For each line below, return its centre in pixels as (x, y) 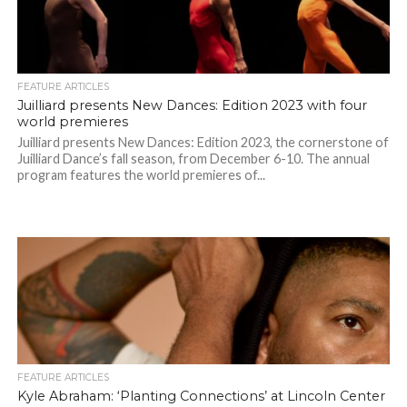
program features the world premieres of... (141, 175)
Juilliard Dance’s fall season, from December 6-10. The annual (193, 159)
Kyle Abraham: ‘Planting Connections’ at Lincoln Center (201, 397)
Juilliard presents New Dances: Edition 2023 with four (192, 106)
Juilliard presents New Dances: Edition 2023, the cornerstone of (203, 143)
